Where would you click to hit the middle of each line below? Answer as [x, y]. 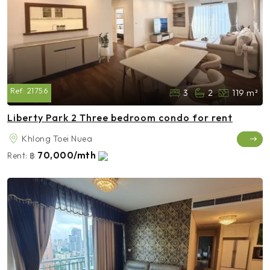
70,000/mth [68, 155]
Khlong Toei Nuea [57, 138]
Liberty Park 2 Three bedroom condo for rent [120, 117]
